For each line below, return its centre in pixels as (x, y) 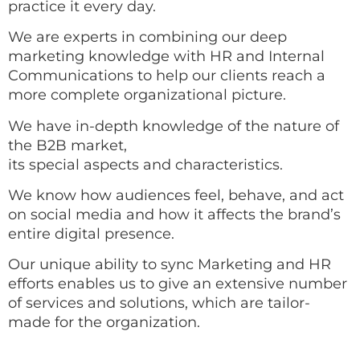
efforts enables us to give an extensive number (178, 284)
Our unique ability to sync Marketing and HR (170, 265)
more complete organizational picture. (149, 95)
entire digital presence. (91, 233)
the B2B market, (67, 145)
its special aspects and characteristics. (147, 164)
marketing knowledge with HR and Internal (166, 57)
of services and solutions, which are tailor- (159, 303)
